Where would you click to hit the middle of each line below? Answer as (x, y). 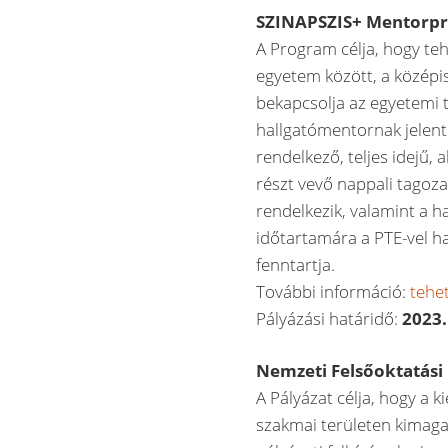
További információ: (333, 291)
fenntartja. (296, 264)
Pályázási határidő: (329, 318)
